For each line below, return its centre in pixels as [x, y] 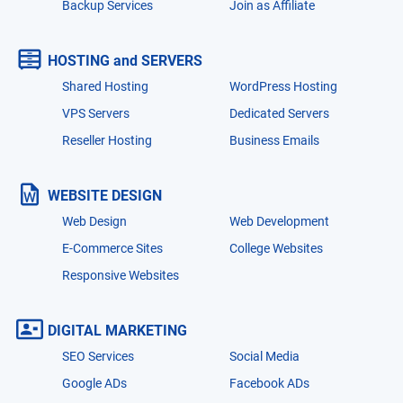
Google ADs [94, 383]
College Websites [276, 248]
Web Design [94, 221]
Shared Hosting [105, 86]
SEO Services [98, 356]
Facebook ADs [269, 383]
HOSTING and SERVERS [125, 60]
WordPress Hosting [283, 86]
